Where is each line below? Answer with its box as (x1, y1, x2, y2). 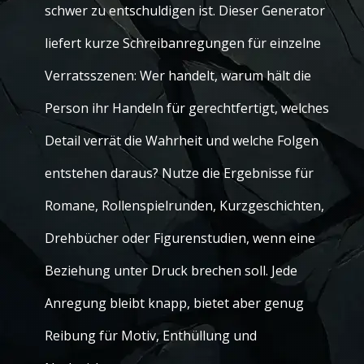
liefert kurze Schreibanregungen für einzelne (45, 34, 321, 52)
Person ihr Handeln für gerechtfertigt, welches (45, 99, 329, 117)
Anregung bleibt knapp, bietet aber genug (45, 294, 304, 312)
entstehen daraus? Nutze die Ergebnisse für (45, 164, 314, 182)
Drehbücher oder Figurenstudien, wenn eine (45, 229, 315, 247)
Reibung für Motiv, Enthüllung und (45, 327, 257, 344)
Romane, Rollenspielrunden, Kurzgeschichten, (45, 197, 324, 214)
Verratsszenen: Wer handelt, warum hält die (45, 67, 311, 84)
